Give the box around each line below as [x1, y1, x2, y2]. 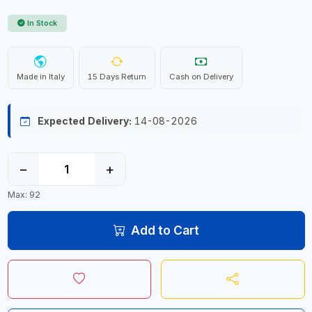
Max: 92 [7, 189, 40, 200]
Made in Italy [16, 72, 65, 82]
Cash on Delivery [169, 72, 233, 82]
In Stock [27, 19, 57, 29]
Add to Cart [130, 222, 199, 237]
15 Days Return [87, 72, 146, 82]
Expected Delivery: [37, 115, 132, 127]
